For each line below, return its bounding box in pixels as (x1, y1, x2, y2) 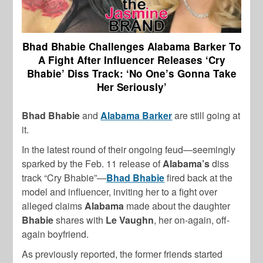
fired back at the (164, 171, 233, 185)
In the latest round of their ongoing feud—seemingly (22, 143, 236, 157)
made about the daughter (124, 199, 231, 213)
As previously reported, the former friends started (22, 247, 223, 261)
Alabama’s (163, 157, 210, 171)
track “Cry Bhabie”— (22, 171, 107, 185)
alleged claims (22, 199, 85, 213)
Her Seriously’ (96, 80, 167, 95)
